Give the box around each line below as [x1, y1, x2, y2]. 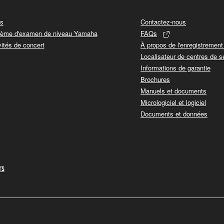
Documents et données [140, 109, 207, 119]
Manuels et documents [140, 86, 206, 96]
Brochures [140, 74, 170, 84]
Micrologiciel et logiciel [140, 97, 206, 107]
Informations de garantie [140, 63, 210, 73]
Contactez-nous [140, 17, 186, 27]
